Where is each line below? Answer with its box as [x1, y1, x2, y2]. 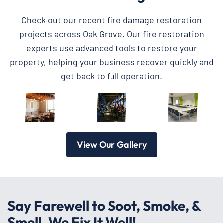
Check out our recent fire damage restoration [21, 14, 202, 25]
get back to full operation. [61, 70, 162, 81]
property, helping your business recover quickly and [9, 56, 214, 67]
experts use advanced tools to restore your [26, 42, 197, 53]
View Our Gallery [76, 138, 147, 150]
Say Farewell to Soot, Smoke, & [7, 196, 201, 214]
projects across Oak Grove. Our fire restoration [19, 28, 204, 39]
